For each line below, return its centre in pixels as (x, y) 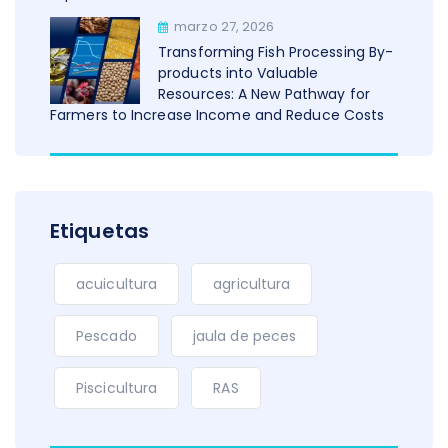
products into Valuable (238, 73)
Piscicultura (117, 388)
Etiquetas (99, 231)
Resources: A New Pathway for (264, 94)
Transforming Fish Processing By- (276, 52)
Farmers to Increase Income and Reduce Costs (217, 115)
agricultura (252, 284)
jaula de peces (244, 336)
